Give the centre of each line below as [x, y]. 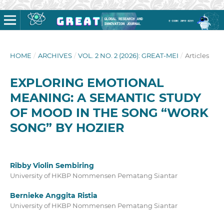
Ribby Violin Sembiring [52, 165]
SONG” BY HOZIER [67, 127]
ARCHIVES [55, 55]
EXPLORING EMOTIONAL [86, 82]
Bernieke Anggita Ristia [53, 195]
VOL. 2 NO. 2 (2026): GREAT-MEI [128, 55]
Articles [197, 55]
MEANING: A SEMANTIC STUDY [105, 97]
